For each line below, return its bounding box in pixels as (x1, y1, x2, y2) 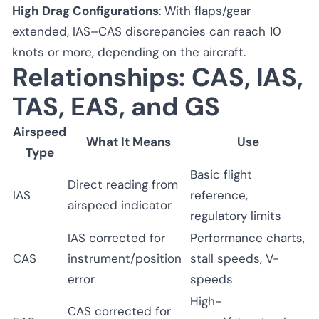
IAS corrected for (68, 229, 165, 246)
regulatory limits (190, 207, 281, 224)
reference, (190, 187, 248, 203)
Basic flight (190, 166, 252, 182)
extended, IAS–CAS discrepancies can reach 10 (12, 23, 281, 39)
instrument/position (68, 250, 182, 266)
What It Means (85, 133, 171, 150)
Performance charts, (190, 229, 305, 246)
